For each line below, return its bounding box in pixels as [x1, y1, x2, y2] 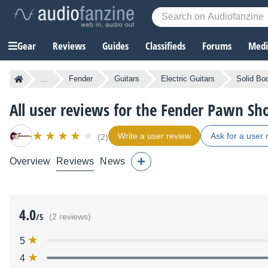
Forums [202, 39, 232, 53]
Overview [10, 156, 51, 167]
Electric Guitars [161, 74, 215, 84]
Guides [102, 39, 129, 53]
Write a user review [118, 131, 191, 141]
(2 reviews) [49, 212, 91, 222]
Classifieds [145, 39, 185, 53]
